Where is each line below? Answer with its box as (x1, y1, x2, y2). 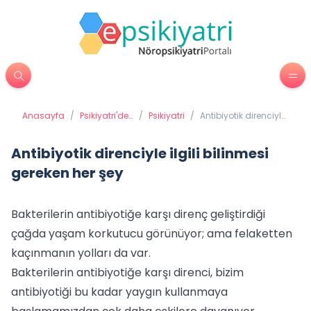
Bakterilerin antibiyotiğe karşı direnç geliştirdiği (11, 206, 265, 222)
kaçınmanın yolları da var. (11, 245, 151, 261)
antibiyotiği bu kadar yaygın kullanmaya (11, 284, 228, 300)
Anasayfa (22, 110, 65, 121)
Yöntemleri (80, 132, 124, 144)
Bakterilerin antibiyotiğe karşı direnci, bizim (11, 264, 244, 280)
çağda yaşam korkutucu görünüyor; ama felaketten (11, 226, 292, 242)
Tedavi (80, 121, 109, 133)
